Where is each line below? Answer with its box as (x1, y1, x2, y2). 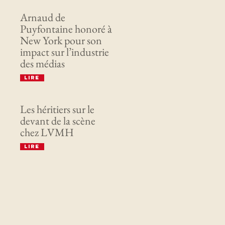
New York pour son (20, 33, 102, 48)
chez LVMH (20, 125, 74, 140)
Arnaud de (20, 10, 65, 25)
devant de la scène (20, 114, 95, 128)
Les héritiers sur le (20, 102, 94, 117)
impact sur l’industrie (20, 45, 109, 59)
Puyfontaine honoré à (20, 22, 112, 36)
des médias (20, 56, 65, 71)
